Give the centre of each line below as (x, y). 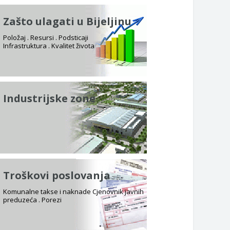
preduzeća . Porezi (32, 199)
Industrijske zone (49, 98)
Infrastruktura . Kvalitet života (49, 45)
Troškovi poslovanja (57, 175)
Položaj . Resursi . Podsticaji (46, 37)
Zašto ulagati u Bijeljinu (67, 21)
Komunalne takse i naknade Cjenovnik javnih (73, 191)
